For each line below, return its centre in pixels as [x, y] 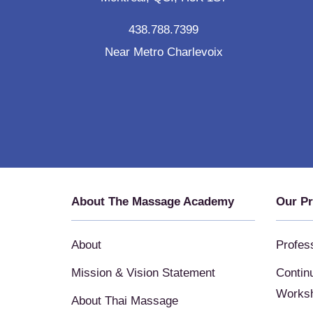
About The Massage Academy [153, 202]
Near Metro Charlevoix [163, 52]
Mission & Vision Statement [143, 273]
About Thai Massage [125, 301]
